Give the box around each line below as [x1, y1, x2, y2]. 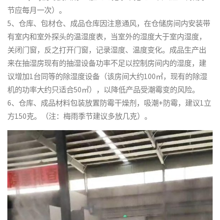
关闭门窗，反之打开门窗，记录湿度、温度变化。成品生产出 [7, 45, 207, 55]
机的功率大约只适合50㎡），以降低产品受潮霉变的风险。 [7, 84, 200, 94]
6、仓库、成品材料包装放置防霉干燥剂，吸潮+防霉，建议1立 [7, 98, 212, 108]
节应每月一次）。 [7, 5, 67, 15]
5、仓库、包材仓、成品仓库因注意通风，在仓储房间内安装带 [7, 18, 211, 28]
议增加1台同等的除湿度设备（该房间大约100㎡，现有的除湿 [7, 71, 208, 81]
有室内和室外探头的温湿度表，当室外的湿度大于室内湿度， [7, 31, 207, 41]
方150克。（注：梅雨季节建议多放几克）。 [7, 111, 152, 121]
